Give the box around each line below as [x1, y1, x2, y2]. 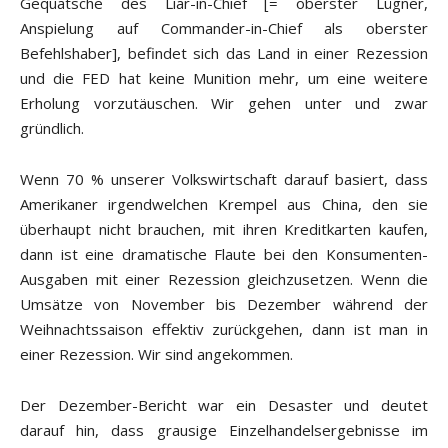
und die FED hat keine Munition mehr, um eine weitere [20, 68, 428, 89]
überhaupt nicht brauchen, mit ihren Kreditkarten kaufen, [20, 219, 428, 240]
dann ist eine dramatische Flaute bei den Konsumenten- [20, 244, 428, 265]
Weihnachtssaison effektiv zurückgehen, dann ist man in [20, 319, 428, 340]
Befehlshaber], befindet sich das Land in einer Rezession [20, 43, 428, 64]
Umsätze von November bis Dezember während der [20, 294, 428, 315]
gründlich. [20, 118, 84, 139]
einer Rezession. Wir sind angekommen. [20, 344, 293, 365]
